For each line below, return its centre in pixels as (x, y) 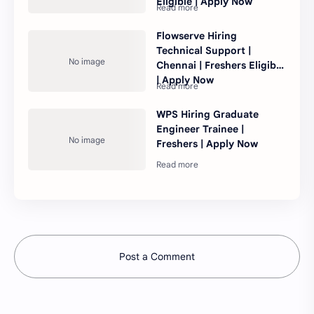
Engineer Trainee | (200, 129)
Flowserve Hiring (197, 36)
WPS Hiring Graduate (208, 115)
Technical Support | (204, 51)
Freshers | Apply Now (207, 144)
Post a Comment (157, 257)
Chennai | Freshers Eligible (221, 66)
